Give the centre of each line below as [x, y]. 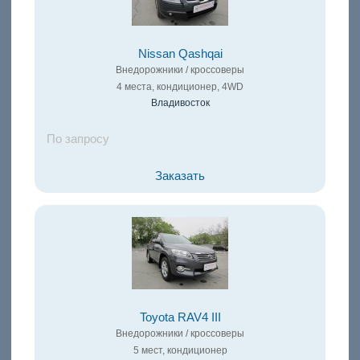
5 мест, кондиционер [180, 351]
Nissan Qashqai [180, 54]
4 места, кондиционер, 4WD [180, 87]
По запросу [78, 139]
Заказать [180, 176]
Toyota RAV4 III [180, 318]
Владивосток [180, 103]
